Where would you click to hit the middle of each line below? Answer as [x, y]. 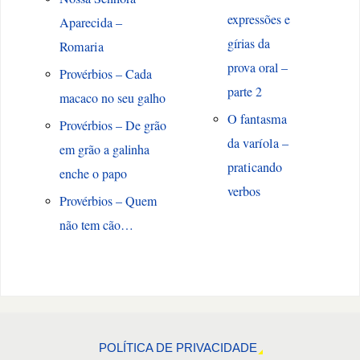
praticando [254, 168]
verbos [243, 192]
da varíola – [258, 143]
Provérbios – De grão [112, 125]
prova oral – [257, 67]
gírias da [248, 43]
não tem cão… [96, 225]
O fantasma [257, 119]
